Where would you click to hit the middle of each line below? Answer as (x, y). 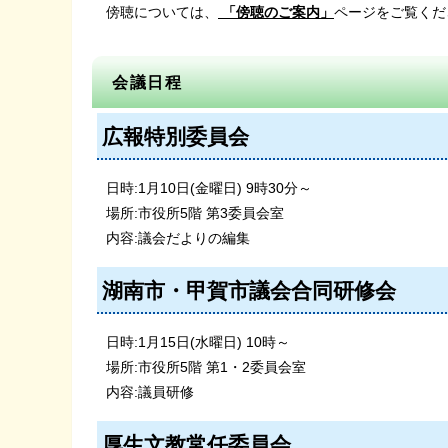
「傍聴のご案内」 (276, 12)
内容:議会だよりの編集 (178, 238)
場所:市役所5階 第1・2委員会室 (206, 367)
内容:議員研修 (150, 392)
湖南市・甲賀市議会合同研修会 (249, 291)
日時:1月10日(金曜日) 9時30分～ (209, 188)
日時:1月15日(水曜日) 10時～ (198, 342)
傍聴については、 (162, 12)
